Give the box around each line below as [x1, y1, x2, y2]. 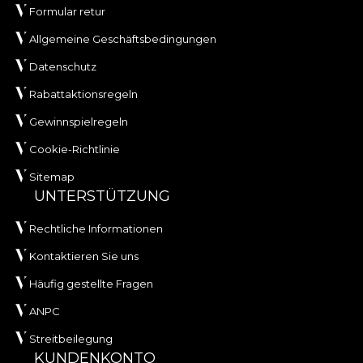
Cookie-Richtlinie [29, 142, 120, 156]
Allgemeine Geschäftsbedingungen [29, 32, 216, 45]
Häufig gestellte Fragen [29, 276, 153, 290]
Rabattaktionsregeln [29, 87, 138, 100]
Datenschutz [29, 59, 96, 73]
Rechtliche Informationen [29, 221, 163, 235]
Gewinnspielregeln [29, 114, 128, 128]
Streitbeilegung [29, 331, 113, 345]
